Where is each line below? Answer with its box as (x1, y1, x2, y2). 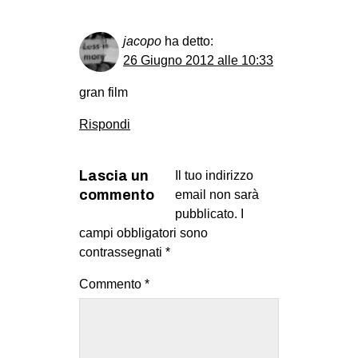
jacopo (123, 34, 161, 48)
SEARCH (185, 229, 241, 244)
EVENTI (155, 14, 203, 29)
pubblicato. (175, 206, 237, 221)
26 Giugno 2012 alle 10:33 (123, 53, 273, 67)
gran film (79, 85, 128, 99)
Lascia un (79, 167, 149, 184)
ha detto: (165, 34, 213, 48)
